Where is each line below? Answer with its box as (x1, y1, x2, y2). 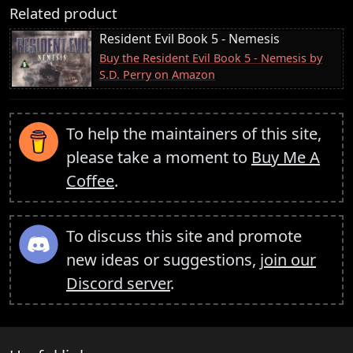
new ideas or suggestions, (66, 249, 260, 271)
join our (260, 249, 316, 271)
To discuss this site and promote (66, 225, 302, 247)
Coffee (66, 170, 114, 192)
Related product (9, 3, 117, 24)
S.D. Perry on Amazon (99, 67, 215, 83)
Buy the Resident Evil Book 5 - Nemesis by (99, 50, 322, 66)
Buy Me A (251, 147, 320, 169)
